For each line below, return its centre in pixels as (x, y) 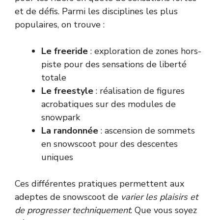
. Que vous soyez (164, 210)
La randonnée (70, 130)
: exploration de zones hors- (145, 51)
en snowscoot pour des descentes (110, 144)
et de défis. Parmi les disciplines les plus (96, 11)
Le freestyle (67, 91)
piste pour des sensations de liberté (114, 64)
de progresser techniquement (73, 210)
